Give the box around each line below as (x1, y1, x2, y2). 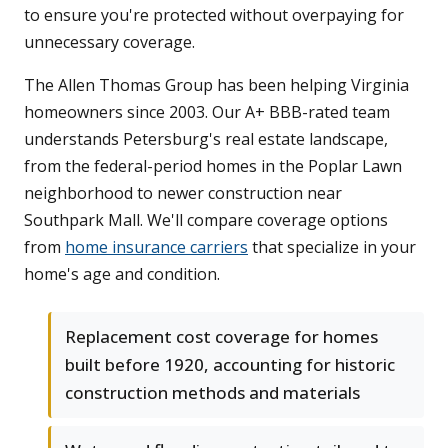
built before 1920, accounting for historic (65, 353, 395, 377)
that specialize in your (248, 236, 416, 259)
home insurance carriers (65, 236, 248, 259)
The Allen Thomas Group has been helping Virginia (24, 74, 409, 97)
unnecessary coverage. (24, 31, 195, 54)
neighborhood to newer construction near (24, 182, 342, 205)
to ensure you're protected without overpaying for (24, 4, 404, 27)
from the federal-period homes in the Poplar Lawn (24, 155, 402, 178)
